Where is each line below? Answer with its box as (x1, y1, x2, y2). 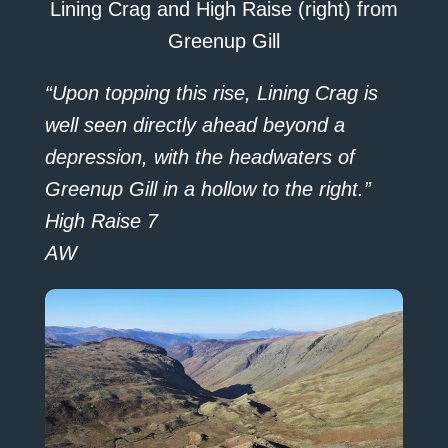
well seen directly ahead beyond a (44, 113, 345, 136)
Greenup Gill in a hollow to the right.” (44, 177, 371, 200)
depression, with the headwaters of (44, 145, 355, 168)
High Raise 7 (44, 209, 158, 232)
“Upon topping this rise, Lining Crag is (44, 81, 378, 104)
